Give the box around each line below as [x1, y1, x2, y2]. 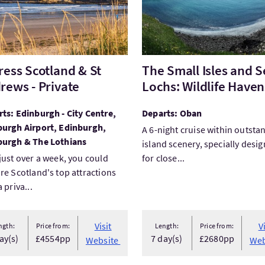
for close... [141, 152, 185, 164]
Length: [154, 221, 179, 230]
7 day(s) [151, 232, 183, 244]
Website [85, 234, 121, 246]
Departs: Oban [141, 107, 202, 119]
